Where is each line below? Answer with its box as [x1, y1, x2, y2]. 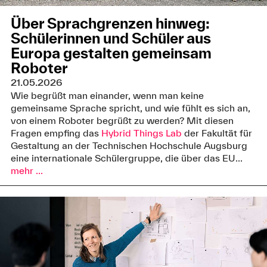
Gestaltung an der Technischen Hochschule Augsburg [10, 140, 247, 151]
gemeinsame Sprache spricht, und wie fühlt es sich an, [10, 103, 250, 114]
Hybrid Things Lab [101, 128, 182, 139]
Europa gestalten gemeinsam [10, 45, 212, 62]
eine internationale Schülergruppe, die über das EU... [10, 153, 243, 164]
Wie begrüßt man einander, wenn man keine [10, 90, 204, 101]
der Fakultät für [181, 128, 252, 139]
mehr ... [10, 165, 43, 176]
